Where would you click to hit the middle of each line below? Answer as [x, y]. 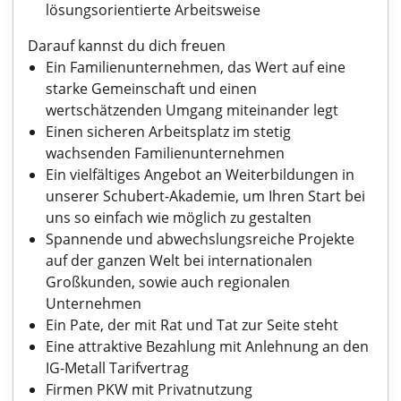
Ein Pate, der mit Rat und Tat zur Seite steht [192, 325]
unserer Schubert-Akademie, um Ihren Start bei [205, 196]
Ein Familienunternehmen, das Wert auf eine [196, 67]
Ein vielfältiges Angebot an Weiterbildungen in [200, 175]
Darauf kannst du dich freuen [127, 46]
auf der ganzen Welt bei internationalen [179, 260]
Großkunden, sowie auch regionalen [168, 282]
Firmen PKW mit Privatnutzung [149, 389]
